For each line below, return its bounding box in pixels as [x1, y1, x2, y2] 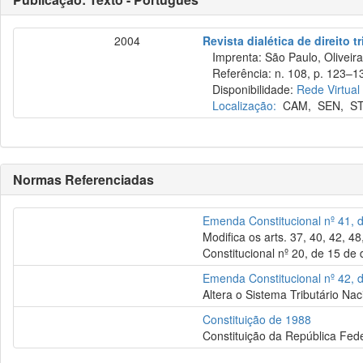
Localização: [212, 97, 277, 113]
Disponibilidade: [203, 81, 297, 97]
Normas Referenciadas [13, 170, 154, 189]
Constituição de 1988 [203, 311, 312, 327]
